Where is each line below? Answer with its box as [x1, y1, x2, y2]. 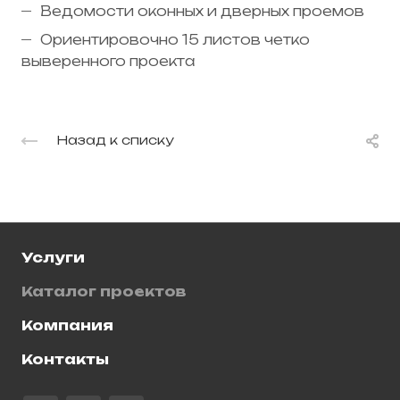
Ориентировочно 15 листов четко [40, 30, 310, 48]
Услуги [21, 249, 85, 267]
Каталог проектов [21, 283, 187, 301]
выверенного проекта [21, 52, 196, 70]
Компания [21, 317, 113, 335]
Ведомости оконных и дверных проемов [40, 2, 364, 20]
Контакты [21, 351, 109, 369]
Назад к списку [56, 132, 174, 148]
